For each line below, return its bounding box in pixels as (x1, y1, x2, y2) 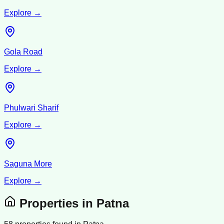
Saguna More (4, 159, 52, 168)
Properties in (19, 196, 93, 210)
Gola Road (4, 47, 42, 56)
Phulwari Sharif (4, 103, 58, 112)
